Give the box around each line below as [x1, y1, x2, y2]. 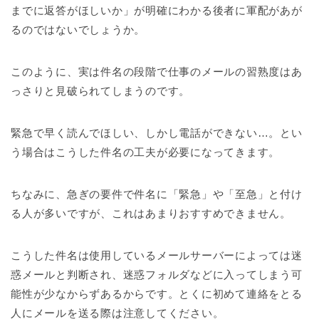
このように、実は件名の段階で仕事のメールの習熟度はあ [11, 65, 303, 78]
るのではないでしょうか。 [11, 23, 146, 36]
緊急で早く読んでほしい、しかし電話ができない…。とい [11, 126, 303, 139]
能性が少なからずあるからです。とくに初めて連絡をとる [11, 287, 303, 300]
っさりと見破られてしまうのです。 [11, 84, 191, 97]
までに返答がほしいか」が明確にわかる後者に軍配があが [11, 4, 303, 16]
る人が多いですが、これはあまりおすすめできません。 [11, 206, 291, 219]
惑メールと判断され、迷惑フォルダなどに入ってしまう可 [11, 268, 303, 281]
